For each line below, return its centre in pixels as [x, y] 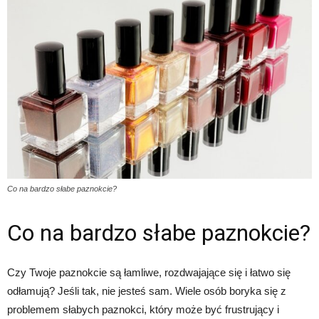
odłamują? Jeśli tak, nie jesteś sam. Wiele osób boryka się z [147, 291]
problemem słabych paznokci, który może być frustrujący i [143, 310]
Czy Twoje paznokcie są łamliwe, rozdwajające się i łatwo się [149, 273]
